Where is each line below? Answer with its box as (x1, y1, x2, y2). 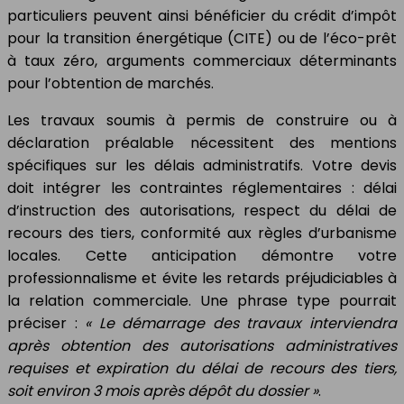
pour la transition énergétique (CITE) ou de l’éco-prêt (7, 28, 397, 50)
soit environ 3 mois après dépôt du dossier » (7, 381, 318, 402)
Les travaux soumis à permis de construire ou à (7, 110, 397, 132)
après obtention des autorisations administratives (7, 335, 397, 357)
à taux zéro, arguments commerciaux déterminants (7, 50, 397, 72)
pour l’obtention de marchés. (7, 73, 214, 95)
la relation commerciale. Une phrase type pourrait (7, 290, 397, 312)
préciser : (7, 313, 86, 335)
